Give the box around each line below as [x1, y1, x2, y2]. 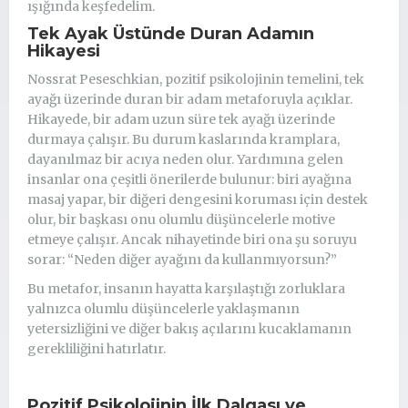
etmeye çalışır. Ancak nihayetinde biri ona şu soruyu [27, 230, 357, 248]
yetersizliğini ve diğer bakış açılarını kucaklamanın [27, 320, 352, 337]
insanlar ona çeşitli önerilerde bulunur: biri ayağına [27, 170, 352, 188]
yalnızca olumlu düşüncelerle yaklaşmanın [27, 300, 300, 317]
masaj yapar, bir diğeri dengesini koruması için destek [27, 190, 368, 208]
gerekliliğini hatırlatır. [27, 340, 166, 357]
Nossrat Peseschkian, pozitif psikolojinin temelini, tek [27, 70, 364, 87]
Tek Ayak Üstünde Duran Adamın [27, 23, 314, 44]
